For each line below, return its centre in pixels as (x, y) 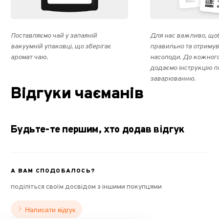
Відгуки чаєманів (77, 94)
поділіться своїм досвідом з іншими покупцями (87, 187)
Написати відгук (50, 209)
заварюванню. (173, 79)
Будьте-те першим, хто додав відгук (98, 130)
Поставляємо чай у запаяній (54, 36)
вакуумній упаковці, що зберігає (61, 46)
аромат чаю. (30, 57)
